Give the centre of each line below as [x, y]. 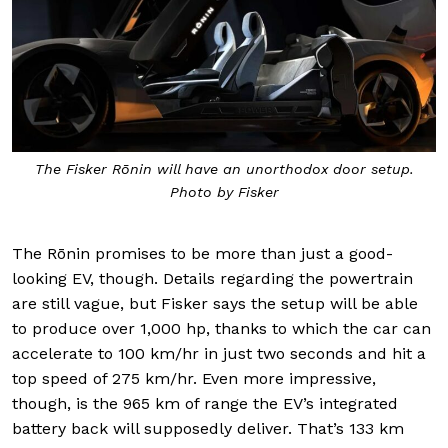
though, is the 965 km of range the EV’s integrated [205, 404]
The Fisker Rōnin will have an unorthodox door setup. [224, 168]
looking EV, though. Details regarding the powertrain [212, 279]
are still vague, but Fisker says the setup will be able [215, 304]
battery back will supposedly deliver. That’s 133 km [208, 429]
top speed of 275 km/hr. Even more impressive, [194, 379]
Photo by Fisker [224, 191]
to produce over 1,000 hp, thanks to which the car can [221, 329]
